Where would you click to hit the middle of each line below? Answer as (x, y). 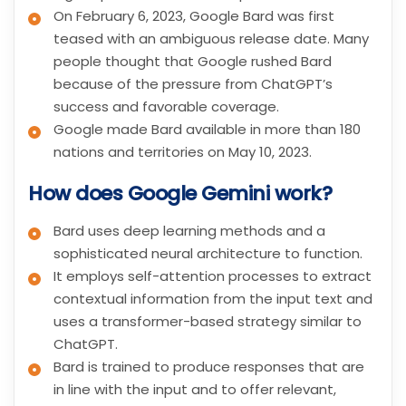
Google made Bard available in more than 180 (207, 129)
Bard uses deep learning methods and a (189, 230)
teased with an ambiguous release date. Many (211, 38)
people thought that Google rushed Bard (193, 61)
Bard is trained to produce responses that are (209, 366)
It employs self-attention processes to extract (213, 275)
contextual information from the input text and (213, 298)
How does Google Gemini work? (180, 193)
